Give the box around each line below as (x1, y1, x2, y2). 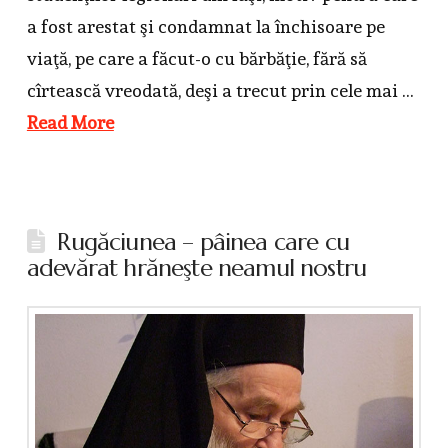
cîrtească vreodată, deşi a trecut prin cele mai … (26, 79, 414, 101)
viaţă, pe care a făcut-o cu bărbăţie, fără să (26, 47, 367, 69)
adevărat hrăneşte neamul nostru (26, 252, 367, 283)
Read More (26, 111, 114, 133)
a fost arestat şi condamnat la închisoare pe (26, 15, 385, 37)
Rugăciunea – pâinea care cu (57, 226, 349, 257)
